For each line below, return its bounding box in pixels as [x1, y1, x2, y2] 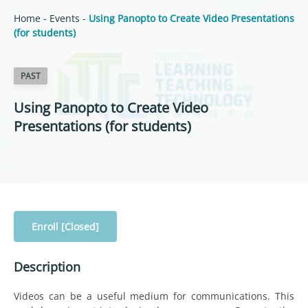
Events [49, 11, 80, 25]
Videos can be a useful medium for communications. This [14, 289, 294, 302]
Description [14, 258, 80, 275]
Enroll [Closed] [32, 219, 99, 233]
